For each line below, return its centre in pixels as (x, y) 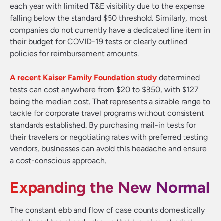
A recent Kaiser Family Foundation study (83, 78)
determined (178, 78)
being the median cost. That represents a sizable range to (110, 101)
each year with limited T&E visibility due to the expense (107, 6)
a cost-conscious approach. (58, 161)
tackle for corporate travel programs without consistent (107, 113)
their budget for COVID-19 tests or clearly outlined (99, 42)
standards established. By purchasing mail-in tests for (103, 125)
